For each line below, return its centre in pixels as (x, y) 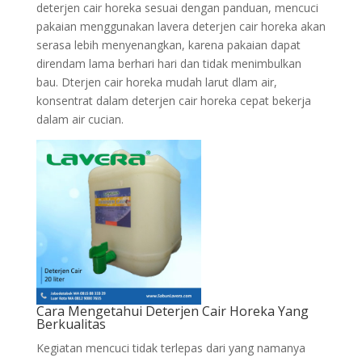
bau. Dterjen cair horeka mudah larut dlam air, (156, 82)
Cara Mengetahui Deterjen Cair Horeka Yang (172, 311)
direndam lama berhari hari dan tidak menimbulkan (168, 63)
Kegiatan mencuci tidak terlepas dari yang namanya (170, 348)
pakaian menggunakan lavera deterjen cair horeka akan (181, 26)
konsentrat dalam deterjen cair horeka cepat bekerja (173, 101)
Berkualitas (71, 324)
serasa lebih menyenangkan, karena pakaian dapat (168, 45)
